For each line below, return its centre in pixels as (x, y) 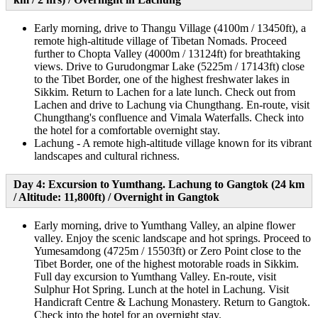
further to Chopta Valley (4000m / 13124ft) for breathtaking (167, 53)
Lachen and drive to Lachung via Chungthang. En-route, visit (172, 104)
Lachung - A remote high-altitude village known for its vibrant (173, 143)
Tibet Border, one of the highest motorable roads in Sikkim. (166, 263)
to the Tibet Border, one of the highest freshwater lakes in (162, 79)
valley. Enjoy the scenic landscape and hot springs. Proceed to (172, 238)
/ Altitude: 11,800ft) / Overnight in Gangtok (116, 197)
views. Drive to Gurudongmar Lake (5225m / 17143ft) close (169, 66)
